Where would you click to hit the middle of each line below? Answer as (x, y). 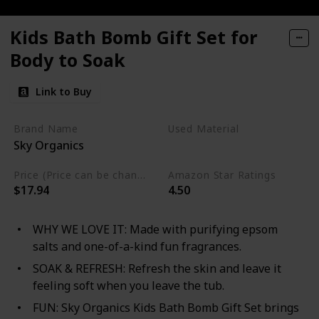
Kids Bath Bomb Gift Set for (134, 37)
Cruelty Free (203, 146)
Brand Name (46, 128)
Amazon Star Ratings (222, 174)
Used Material (203, 128)
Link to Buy (64, 91)
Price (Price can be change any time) (141, 174)
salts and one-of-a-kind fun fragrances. (137, 246)
